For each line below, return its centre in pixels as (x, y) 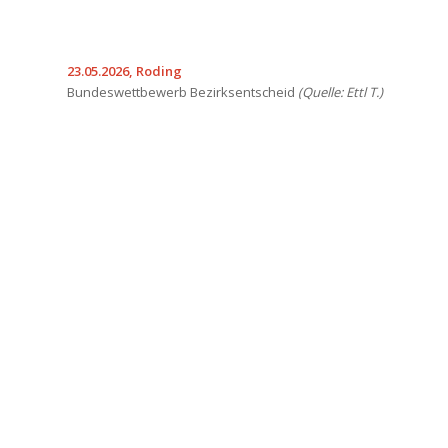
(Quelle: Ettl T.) (340, 91)
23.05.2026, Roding (124, 70)
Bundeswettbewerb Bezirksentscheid (182, 91)
